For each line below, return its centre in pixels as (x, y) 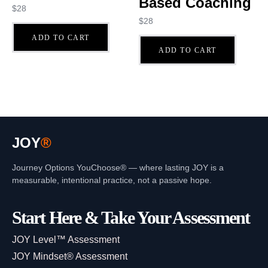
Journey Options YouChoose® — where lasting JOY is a (118, 168)
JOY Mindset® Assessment (70, 256)
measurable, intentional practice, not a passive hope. (112, 180)
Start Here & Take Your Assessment (131, 217)
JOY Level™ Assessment (66, 239)
